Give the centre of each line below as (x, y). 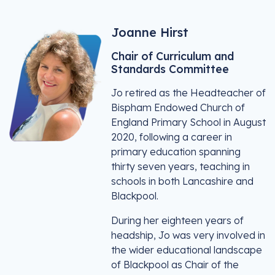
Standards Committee (170, 69)
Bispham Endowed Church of (178, 107)
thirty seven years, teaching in (180, 166)
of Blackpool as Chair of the (175, 265)
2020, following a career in (172, 137)
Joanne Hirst (150, 32)
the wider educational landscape (187, 250)
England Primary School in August (188, 122)
